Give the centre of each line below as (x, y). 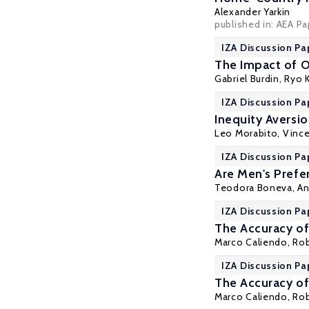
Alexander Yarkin (253, 12)
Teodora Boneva (253, 188)
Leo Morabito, (249, 133)
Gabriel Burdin (247, 79)
